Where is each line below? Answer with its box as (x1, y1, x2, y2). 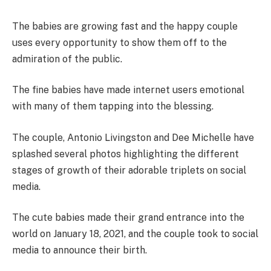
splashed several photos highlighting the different (12, 148, 239, 160)
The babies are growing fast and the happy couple (12, 20, 238, 32)
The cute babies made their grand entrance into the (12, 212, 244, 224)
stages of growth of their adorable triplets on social (12, 164, 246, 176)
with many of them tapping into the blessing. (12, 100, 214, 113)
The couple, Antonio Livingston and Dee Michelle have (12, 131, 254, 143)
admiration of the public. (12, 53, 122, 65)
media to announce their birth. (12, 244, 147, 256)
